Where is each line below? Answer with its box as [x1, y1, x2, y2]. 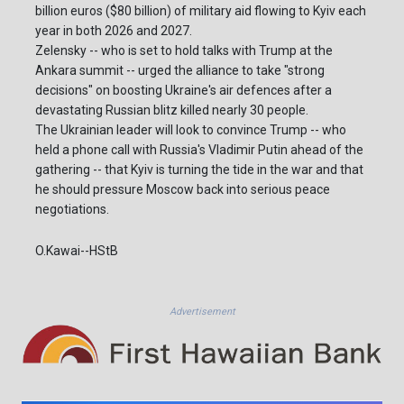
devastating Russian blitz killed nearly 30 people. [35, 103, 308, 118]
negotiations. [35, 202, 109, 217]
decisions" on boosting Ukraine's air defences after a [35, 83, 332, 98]
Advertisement [169, 306, 235, 318]
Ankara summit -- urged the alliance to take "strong [35, 63, 325, 78]
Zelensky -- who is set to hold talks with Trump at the [35, 43, 333, 59]
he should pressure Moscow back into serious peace [35, 182, 330, 197]
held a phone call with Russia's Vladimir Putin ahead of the [35, 142, 363, 158]
